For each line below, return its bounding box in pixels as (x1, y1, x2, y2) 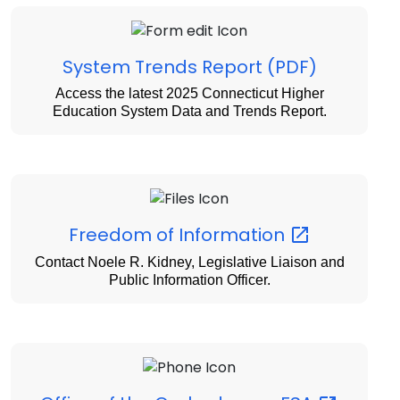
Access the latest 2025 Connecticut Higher (54, 85, 324, 101)
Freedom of (68, 221, 179, 247)
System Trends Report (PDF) (62, 54, 317, 79)
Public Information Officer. (108, 272, 271, 288)
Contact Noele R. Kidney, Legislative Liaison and (34, 254, 345, 271)
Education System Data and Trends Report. (52, 103, 327, 119)
